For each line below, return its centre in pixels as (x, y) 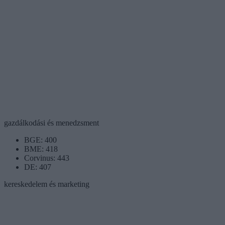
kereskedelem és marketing (47, 184)
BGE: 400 (40, 140)
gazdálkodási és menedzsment (51, 123)
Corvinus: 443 (47, 158)
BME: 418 (41, 149)
